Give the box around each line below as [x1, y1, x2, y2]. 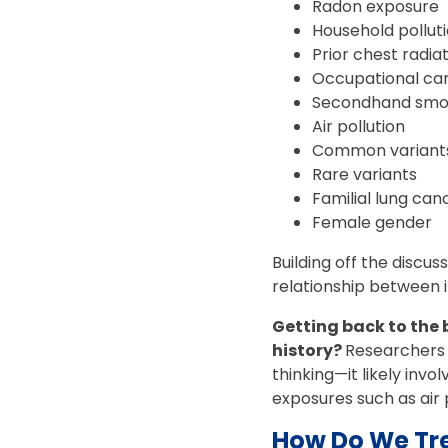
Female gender [312, 211, 436, 234]
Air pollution [312, 115, 405, 138]
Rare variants [312, 163, 417, 186]
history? [272, 339, 345, 362]
